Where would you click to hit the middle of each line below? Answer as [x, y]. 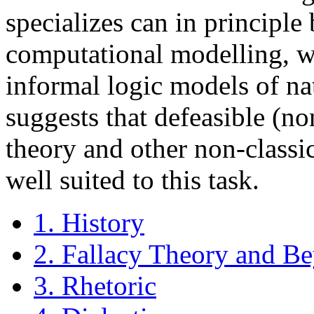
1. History [89, 222]
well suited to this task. [132, 179]
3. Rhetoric [95, 285]
